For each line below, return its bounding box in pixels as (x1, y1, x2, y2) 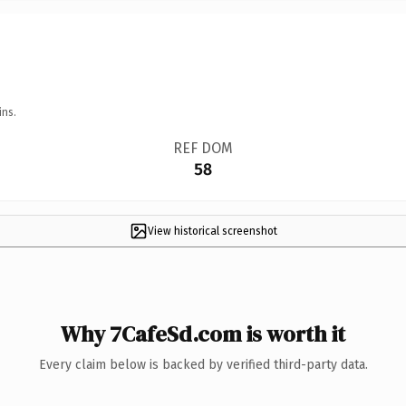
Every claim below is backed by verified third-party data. (38, 356, 368, 372)
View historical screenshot (147, 224, 277, 237)
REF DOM (172, 139, 233, 157)
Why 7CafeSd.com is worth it (61, 318, 345, 349)
